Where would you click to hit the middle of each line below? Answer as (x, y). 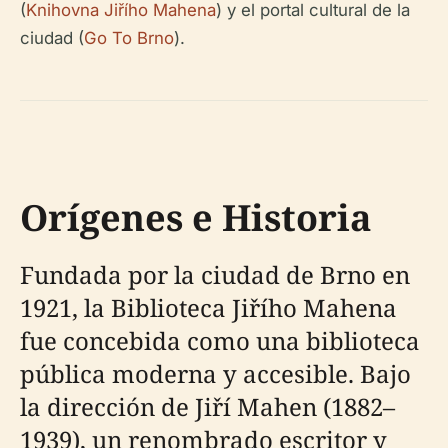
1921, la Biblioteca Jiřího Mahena (208, 307)
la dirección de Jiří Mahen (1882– (207, 406)
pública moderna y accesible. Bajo (215, 373)
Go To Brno (129, 38)
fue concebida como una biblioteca (220, 340)
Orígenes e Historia (196, 217)
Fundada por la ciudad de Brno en (215, 274)
